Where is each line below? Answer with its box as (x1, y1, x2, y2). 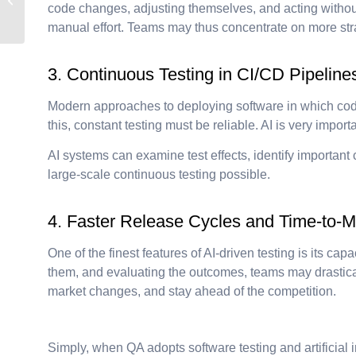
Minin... (28, 15, 62, 27)
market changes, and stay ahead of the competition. (48, 284, 336, 298)
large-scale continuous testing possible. (48, 167, 270, 181)
